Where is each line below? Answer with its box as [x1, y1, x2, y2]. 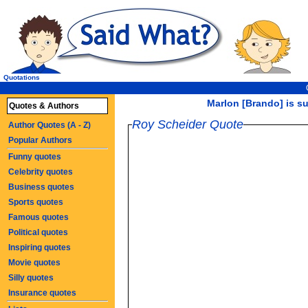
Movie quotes [8, 258, 60, 267]
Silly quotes [8, 273, 54, 283]
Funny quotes [8, 152, 61, 162]
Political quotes [8, 228, 68, 237]
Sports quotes [8, 197, 63, 207]
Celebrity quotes [8, 167, 73, 177]
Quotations [3, 74, 40, 81]
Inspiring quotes [8, 243, 71, 252]
